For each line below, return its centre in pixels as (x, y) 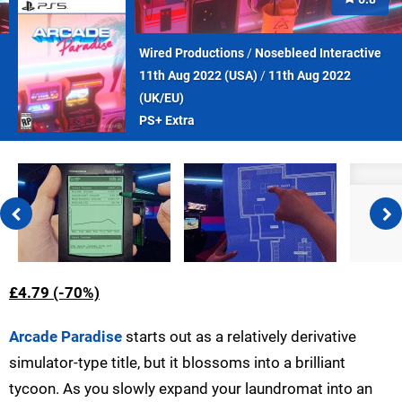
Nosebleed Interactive (318, 53)
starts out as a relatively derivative (239, 336)
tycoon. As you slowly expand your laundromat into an (191, 388)
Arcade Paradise (66, 336)
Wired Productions (192, 53)
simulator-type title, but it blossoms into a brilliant (177, 362)
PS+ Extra (167, 120)
